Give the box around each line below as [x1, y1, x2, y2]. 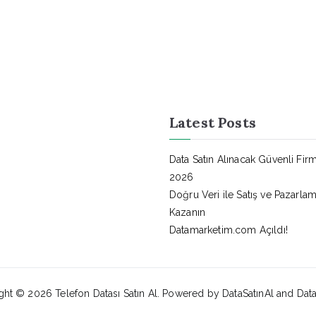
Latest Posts [169, 114, 256, 131]
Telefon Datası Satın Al [55, 288, 157, 299]
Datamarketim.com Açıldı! [169, 224, 288, 236]
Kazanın [169, 207, 206, 218]
